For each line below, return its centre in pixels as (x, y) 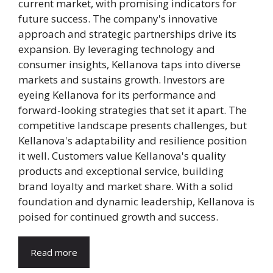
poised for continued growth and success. (118, 216)
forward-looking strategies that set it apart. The (133, 110)
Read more (54, 252)
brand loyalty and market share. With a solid (126, 186)
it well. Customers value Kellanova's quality (122, 155)
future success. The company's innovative (118, 18)
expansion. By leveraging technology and (117, 49)
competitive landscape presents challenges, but (133, 125)
